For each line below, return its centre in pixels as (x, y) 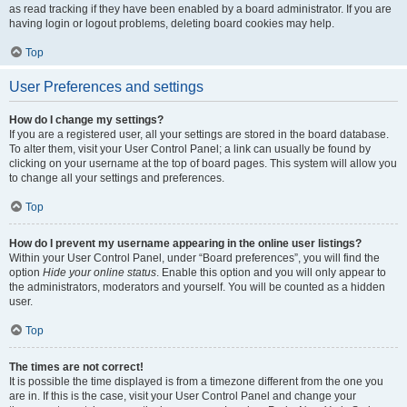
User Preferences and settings (106, 87)
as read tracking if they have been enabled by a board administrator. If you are (200, 9)
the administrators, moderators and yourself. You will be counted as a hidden (197, 287)
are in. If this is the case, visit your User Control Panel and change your (183, 396)
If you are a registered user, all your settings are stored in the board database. (199, 134)
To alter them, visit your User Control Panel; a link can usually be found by (190, 149)
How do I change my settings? (86, 120)
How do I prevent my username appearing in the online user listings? (185, 243)
